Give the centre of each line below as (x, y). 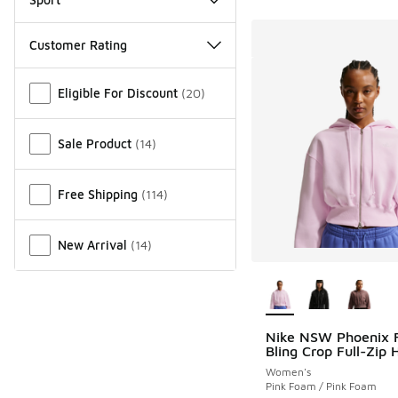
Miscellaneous (59, 78)
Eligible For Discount (118, 92)
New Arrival (92, 244)
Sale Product (95, 143)
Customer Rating (78, 44)
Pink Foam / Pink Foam (321, 386)
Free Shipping (98, 194)
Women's (288, 372)
